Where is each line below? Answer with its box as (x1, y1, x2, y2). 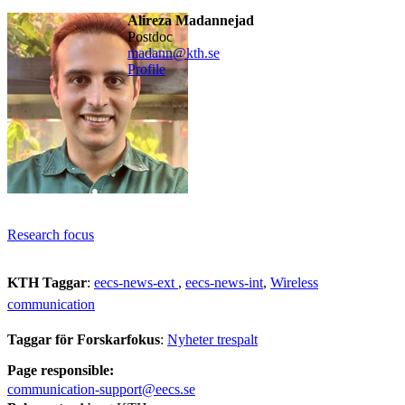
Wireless (270, 274, 318, 290)
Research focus (7, 226, 94, 242)
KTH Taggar (7, 274, 87, 290)
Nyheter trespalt (167, 331, 258, 347)
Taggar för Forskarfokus (7, 331, 160, 347)
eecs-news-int (185, 274, 263, 290)
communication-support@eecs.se (7, 381, 195, 397)
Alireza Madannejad (127, 12, 254, 28)
